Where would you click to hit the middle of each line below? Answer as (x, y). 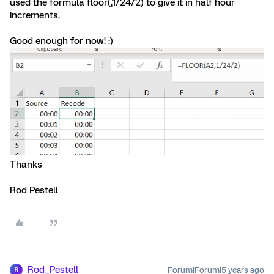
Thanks (26, 164)
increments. (35, 15)
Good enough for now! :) (61, 41)
